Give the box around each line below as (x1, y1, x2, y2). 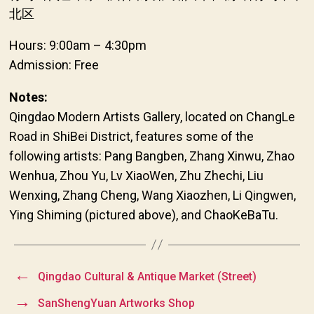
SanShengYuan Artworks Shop (37, 296, 195, 310)
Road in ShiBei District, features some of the (8, 128, 254, 144)
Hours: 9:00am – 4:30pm (8, 37, 146, 53)
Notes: (8, 89, 48, 104)
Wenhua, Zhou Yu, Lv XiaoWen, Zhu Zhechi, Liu (8, 168, 264, 183)
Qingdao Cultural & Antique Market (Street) (37, 269, 257, 283)
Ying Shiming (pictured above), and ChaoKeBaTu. (8, 207, 278, 222)
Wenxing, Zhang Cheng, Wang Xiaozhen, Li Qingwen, (8, 187, 296, 203)
